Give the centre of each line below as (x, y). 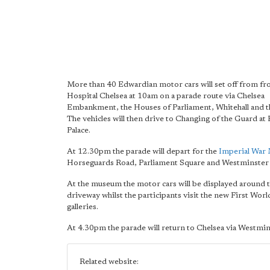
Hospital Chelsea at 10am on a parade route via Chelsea (166, 96)
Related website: (109, 262)
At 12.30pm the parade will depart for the (143, 152)
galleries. (83, 207)
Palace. (79, 130)
